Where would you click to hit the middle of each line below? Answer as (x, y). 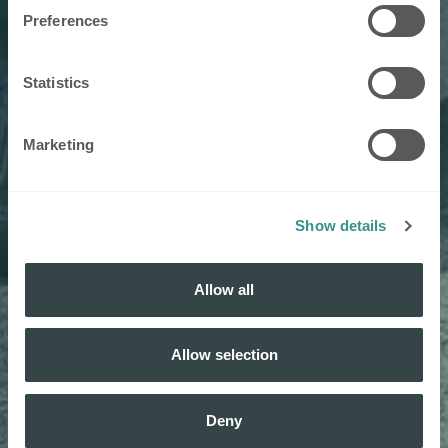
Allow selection (224, 354)
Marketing (58, 144)
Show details (341, 225)
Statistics (56, 82)
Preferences (66, 20)
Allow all (224, 289)
